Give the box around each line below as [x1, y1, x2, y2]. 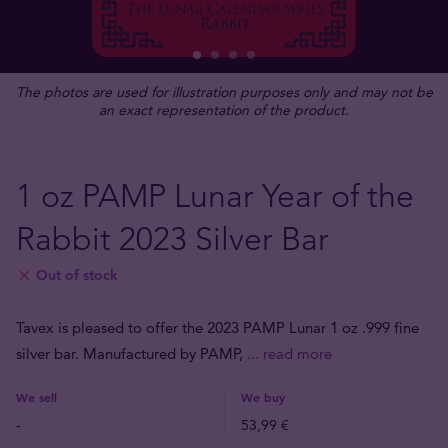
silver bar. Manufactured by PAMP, [16, 344, 247, 363]
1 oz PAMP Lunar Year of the [16, 177, 414, 215]
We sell [16, 389, 57, 405]
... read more [247, 344, 332, 363]
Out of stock [36, 266, 118, 284]
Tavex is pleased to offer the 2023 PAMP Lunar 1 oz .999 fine [16, 318, 419, 337]
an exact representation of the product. [99, 101, 349, 119]
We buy [241, 389, 285, 405]
